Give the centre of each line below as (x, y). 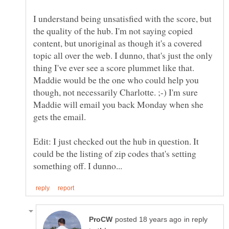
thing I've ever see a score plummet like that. (114, 67)
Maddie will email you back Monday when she (118, 104)
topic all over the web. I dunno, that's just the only (123, 55)
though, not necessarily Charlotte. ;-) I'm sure (116, 92)
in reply (196, 219)
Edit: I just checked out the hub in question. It (116, 141)
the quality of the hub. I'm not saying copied (113, 30)
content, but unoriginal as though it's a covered (118, 43)
